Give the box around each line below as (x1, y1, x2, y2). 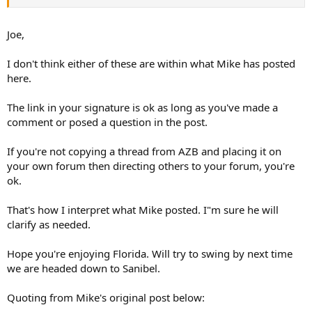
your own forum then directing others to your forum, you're (7, 159, 295, 173)
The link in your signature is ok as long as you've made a (7, 100, 278, 114)
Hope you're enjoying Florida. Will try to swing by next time (7, 247, 292, 260)
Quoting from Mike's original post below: (7, 290, 205, 304)
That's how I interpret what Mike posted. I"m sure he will (7, 203, 279, 217)
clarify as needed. (7, 217, 91, 231)
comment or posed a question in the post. (7, 115, 208, 129)
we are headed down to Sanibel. (7, 261, 160, 275)
